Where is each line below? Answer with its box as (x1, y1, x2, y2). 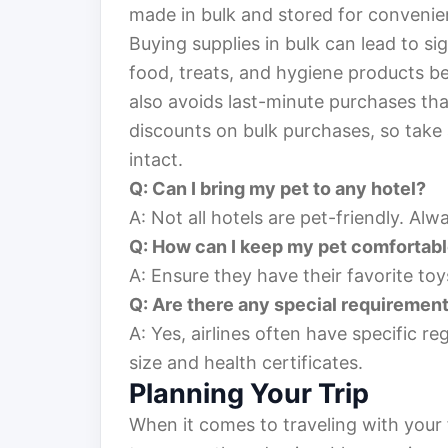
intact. (129, 149, 183, 171)
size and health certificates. (129, 352, 363, 374)
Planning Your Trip (129, 377, 369, 411)
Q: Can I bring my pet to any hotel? (129, 178, 426, 200)
